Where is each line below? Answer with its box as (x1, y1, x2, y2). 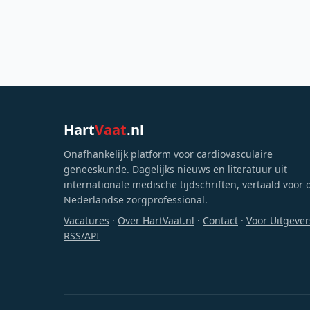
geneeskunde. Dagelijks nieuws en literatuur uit (64, 163, 287, 176)
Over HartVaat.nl (118, 214, 194, 228)
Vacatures (64, 214, 109, 228)
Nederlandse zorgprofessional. (64, 193, 208, 207)
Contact (203, 214, 238, 228)
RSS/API (64, 229, 100, 243)
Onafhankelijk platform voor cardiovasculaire (64, 147, 273, 161)
